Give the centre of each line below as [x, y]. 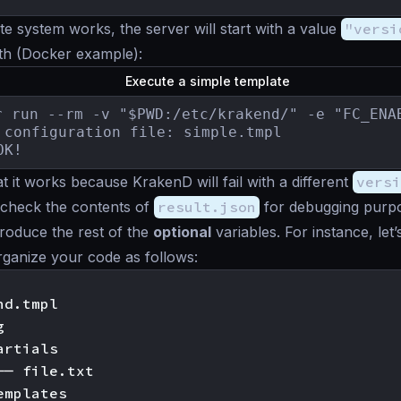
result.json [207, 207]
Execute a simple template [209, 81]
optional [182, 232]
